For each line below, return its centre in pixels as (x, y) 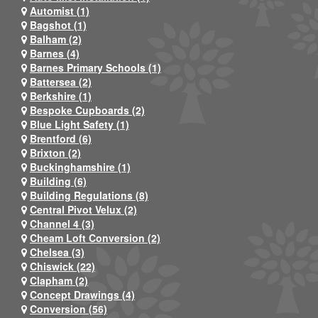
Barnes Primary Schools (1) (95, 67)
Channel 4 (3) (62, 223)
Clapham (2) (59, 280)
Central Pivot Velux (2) (83, 209)
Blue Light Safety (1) (79, 124)
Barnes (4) (55, 53)
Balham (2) (56, 39)
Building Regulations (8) (89, 195)
